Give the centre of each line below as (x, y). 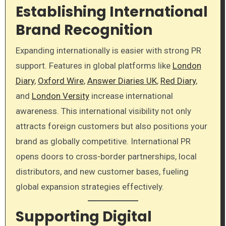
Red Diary (178, 80)
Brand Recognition (84, 30)
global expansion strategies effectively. (90, 186)
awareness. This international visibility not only (103, 111)
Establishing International (111, 12)
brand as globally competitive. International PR (103, 141)
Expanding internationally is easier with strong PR (108, 50)
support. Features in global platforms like (94, 65)
